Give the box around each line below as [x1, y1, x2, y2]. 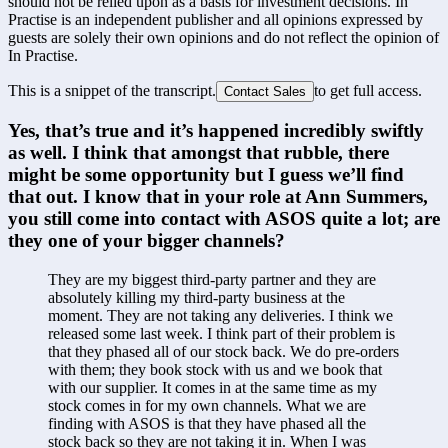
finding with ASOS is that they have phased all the [48, 415, 366, 433]
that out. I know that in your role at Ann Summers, [8, 186, 428, 208]
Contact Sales [224, 83, 306, 99]
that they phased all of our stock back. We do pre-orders [48, 343, 399, 361]
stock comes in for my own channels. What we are [48, 397, 366, 415]
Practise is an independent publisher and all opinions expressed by [8, 10, 423, 28]
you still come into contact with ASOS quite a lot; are [8, 208, 440, 230]
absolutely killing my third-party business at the [48, 289, 345, 307]
